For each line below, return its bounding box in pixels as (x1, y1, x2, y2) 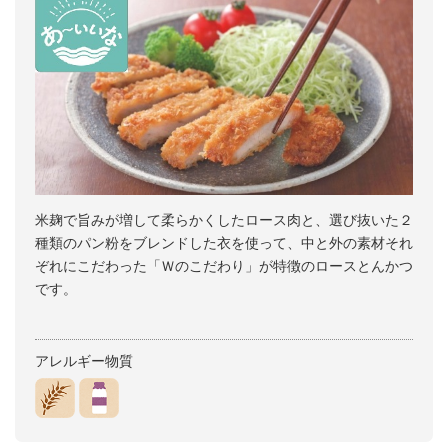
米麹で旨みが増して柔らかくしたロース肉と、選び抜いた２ (35, 212, 413, 228)
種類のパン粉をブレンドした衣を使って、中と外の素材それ (35, 235, 413, 251)
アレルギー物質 (35, 353, 133, 369)
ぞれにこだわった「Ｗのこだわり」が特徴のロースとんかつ (35, 258, 413, 274)
